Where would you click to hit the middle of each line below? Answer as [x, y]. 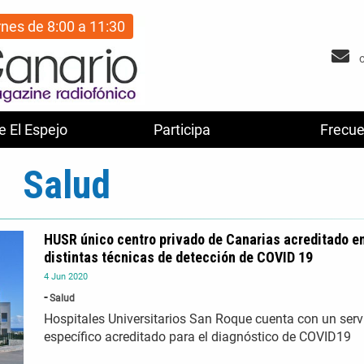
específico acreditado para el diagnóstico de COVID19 [197, 337]
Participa [182, 130]
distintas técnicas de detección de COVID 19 [178, 258]
